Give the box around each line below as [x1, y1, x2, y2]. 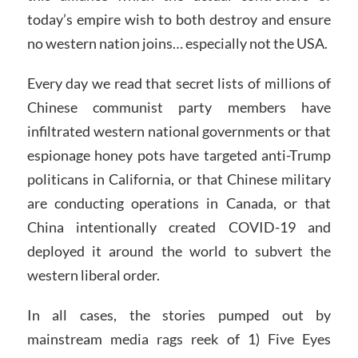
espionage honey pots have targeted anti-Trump [26, 146, 332, 165]
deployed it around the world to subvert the [26, 242, 332, 261]
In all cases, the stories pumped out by [26, 305, 332, 324]
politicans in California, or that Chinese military [26, 170, 332, 189]
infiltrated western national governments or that [26, 122, 332, 141]
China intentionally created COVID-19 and [26, 218, 332, 237]
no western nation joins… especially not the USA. [26, 34, 328, 53]
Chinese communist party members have [26, 98, 332, 117]
